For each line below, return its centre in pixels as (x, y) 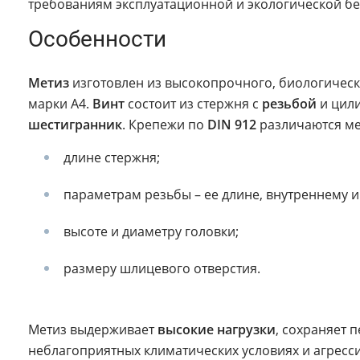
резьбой (289, 104)
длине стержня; (112, 158)
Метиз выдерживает (93, 330)
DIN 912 (232, 125)
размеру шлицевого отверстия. (162, 269)
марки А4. (60, 104)
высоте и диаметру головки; (151, 232)
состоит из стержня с (193, 104)
